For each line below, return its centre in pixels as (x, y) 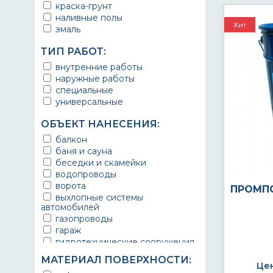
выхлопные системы (98, 197)
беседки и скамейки (100, 163)
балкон (70, 140)
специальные (83, 90)
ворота (69, 186)
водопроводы (85, 174)
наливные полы (88, 18)
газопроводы (83, 219)
